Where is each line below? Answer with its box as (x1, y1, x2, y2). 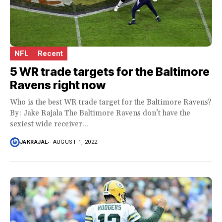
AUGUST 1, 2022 (53, 139, 98, 146)
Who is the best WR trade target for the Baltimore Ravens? (10, 97, 211, 107)
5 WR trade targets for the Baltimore (10, 64, 210, 79)
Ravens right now (10, 78, 106, 92)
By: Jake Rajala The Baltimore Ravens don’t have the (10, 108, 190, 118)
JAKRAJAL (20, 139, 48, 146)
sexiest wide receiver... (10, 119, 88, 129)
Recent (38, 49, 63, 58)
